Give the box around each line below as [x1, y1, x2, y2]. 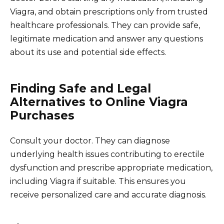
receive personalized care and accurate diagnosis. [10, 190, 206, 200]
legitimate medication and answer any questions [10, 34, 203, 44]
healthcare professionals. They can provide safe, [10, 20, 200, 30]
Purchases [10, 108, 74, 123]
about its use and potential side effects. [10, 47, 166, 57]
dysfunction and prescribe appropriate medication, [10, 163, 212, 173]
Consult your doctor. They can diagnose [10, 136, 170, 146]
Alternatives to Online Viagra [10, 95, 188, 109]
